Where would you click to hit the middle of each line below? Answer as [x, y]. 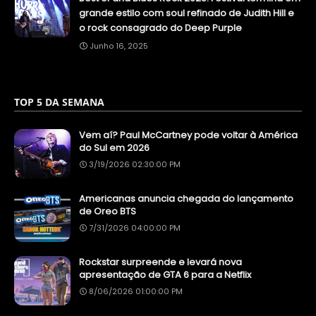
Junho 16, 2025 [119, 46]
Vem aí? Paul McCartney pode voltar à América [188, 135]
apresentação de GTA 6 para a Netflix [165, 275]
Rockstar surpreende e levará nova [160, 262]
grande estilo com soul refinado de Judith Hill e [187, 13]
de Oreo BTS [108, 212]
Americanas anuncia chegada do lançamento [186, 199]
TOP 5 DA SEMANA [59, 102]
